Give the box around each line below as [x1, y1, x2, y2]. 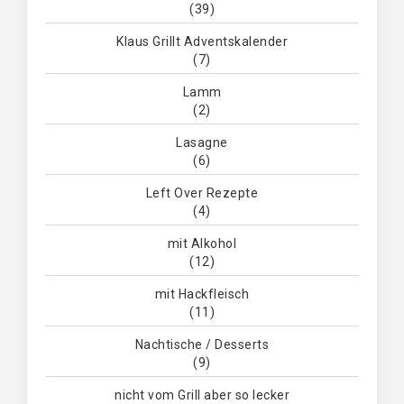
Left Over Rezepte [145, 186, 259, 201]
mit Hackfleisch [154, 287, 250, 302]
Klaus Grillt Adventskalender [116, 34, 288, 50]
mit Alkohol [167, 236, 237, 252]
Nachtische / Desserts [134, 337, 270, 353]
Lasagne [176, 135, 228, 151]
